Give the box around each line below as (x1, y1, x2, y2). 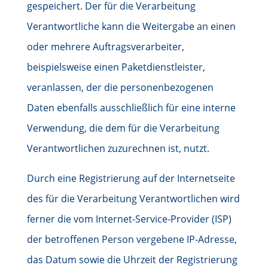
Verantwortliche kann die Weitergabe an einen (26, 20, 236, 33)
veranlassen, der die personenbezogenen (26, 81, 214, 94)
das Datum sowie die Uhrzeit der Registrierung (26, 253, 237, 266)
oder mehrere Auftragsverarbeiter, (26, 40, 184, 53)
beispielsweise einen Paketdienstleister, (26, 60, 205, 74)
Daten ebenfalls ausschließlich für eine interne (26, 101, 236, 114)
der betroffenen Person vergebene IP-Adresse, (26, 233, 237, 246)
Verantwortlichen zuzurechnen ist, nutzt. (26, 142, 209, 155)
